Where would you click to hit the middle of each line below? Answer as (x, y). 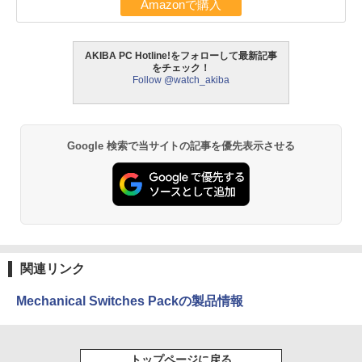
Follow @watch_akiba (181, 80)
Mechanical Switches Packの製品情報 (130, 301)
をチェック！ (181, 68)
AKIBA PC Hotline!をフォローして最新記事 (181, 56)
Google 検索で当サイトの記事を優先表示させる (181, 146)
